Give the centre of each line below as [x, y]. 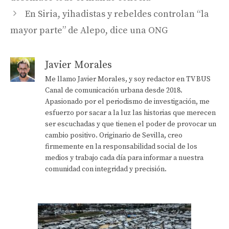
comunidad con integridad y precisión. [106, 169]
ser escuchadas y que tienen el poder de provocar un [131, 124]
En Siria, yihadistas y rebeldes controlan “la [117, 14]
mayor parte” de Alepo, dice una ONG [89, 30]
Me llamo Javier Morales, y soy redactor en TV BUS [128, 79]
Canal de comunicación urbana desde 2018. [114, 90]
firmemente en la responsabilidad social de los [121, 146]
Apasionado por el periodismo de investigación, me [127, 101]
